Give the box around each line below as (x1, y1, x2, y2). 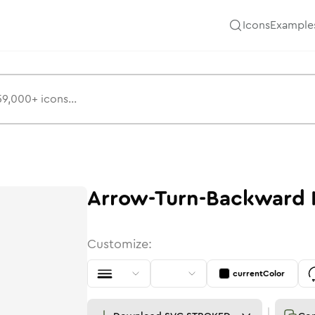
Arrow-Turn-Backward (87, 184, 305, 214)
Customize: (87, 235, 152, 253)
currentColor (233, 267, 285, 280)
